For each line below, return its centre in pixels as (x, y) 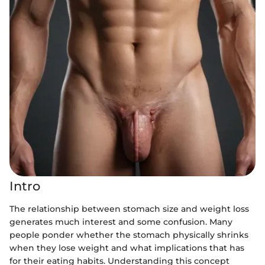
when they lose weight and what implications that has (127, 248)
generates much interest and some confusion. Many (121, 222)
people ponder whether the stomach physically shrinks (129, 235)
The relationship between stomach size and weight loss (129, 209)
